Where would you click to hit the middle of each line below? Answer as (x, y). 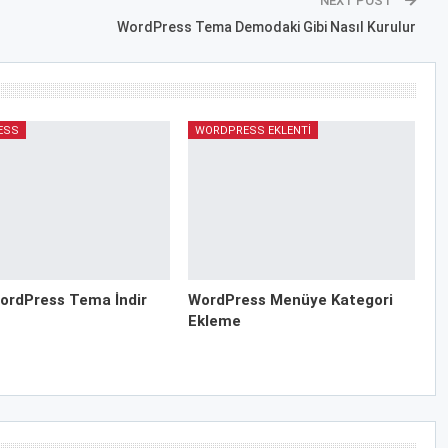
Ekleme (214, 321)
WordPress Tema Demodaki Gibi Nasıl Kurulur (266, 26)
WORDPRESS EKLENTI (252, 130)
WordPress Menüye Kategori (290, 300)
